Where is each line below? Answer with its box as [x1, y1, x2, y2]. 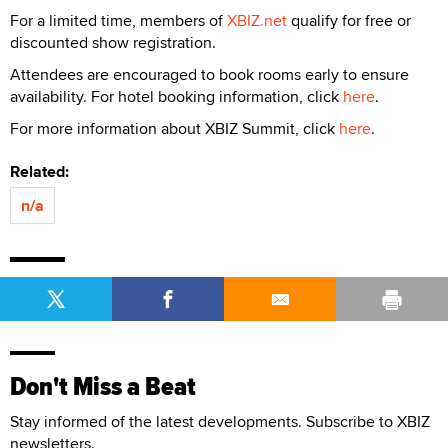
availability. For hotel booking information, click [10, 84, 343, 108]
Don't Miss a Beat [10, 366, 196, 406]
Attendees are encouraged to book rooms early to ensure [10, 62, 409, 86]
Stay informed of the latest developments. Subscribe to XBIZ [10, 409, 430, 433]
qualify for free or [287, 8, 411, 32]
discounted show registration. [10, 30, 216, 54]
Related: [10, 159, 77, 183]
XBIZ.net [227, 8, 287, 32]
